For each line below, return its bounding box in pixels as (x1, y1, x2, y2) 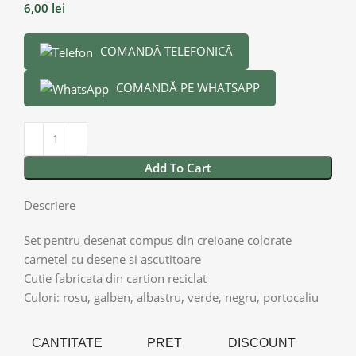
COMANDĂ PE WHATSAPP (113, 79, 260, 95)
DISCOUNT (228, 335, 296, 350)
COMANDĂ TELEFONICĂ (97, 42, 233, 59)
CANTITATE (32, 335, 103, 350)
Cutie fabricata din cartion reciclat (24, 269, 207, 286)
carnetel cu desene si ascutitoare (24, 250, 201, 267)
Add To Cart (145, 159, 211, 176)
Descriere (24, 196, 75, 213)
